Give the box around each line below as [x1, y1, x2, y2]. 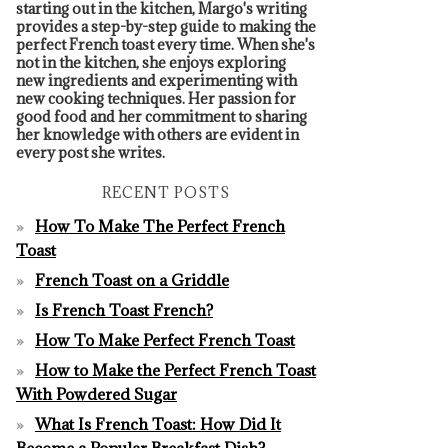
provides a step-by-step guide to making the [16, 16, 316, 36]
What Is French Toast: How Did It [35, 413, 281, 434]
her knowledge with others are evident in [16, 124, 299, 144]
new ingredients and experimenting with [16, 70, 297, 90]
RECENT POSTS [102, 182, 230, 202]
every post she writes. [16, 142, 165, 162]
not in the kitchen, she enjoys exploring [16, 52, 286, 72]
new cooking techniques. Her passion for [16, 88, 296, 108]
